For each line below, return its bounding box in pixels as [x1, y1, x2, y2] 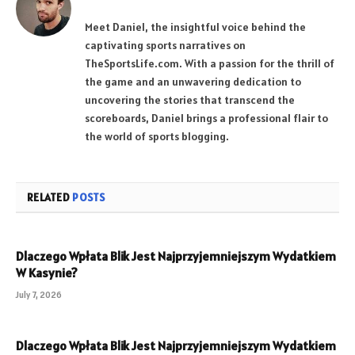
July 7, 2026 [16, 289, 62, 301]
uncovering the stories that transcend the [85, 93, 295, 108]
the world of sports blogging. [85, 129, 229, 144]
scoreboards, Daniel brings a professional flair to [85, 111, 328, 126]
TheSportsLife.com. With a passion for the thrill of [85, 56, 334, 71]
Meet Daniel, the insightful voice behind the [85, 20, 306, 35]
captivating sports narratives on [85, 38, 246, 53]
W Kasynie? [16, 265, 78, 281]
